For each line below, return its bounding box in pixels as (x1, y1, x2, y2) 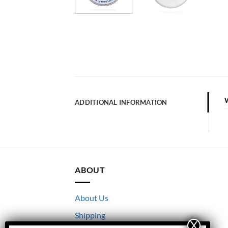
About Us (75, 192, 108, 203)
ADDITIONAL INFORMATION (75, 98, 167, 107)
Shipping (75, 210, 105, 220)
